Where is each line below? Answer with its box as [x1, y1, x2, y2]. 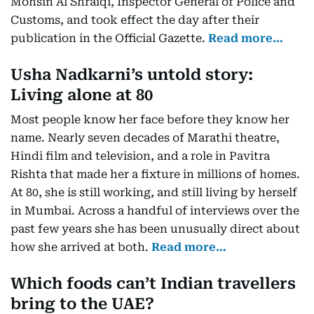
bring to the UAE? [11, 295, 154, 313]
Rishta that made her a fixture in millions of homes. [11, 168, 300, 181]
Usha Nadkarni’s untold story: [11, 66, 253, 83]
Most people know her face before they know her [11, 113, 289, 126]
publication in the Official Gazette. [11, 32, 208, 45]
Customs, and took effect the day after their [11, 13, 259, 27]
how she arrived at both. [11, 240, 151, 254]
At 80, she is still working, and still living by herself [11, 186, 297, 199]
